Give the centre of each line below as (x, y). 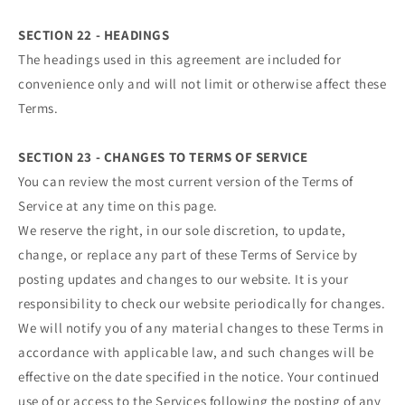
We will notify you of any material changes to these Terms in (202, 328)
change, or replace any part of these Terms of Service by (188, 255)
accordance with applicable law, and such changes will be (196, 353)
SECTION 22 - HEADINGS (94, 35)
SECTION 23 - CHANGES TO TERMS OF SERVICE (163, 157)
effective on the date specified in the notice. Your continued (199, 377)
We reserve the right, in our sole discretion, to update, (182, 231)
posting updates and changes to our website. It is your (184, 279)
